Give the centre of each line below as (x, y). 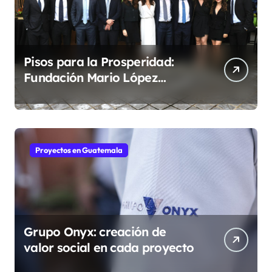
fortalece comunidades (90, 93)
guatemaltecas (67, 109)
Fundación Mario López (91, 78)
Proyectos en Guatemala (79, 150)
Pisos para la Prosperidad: (99, 62)
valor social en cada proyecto (109, 248)
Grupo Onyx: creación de (95, 232)
